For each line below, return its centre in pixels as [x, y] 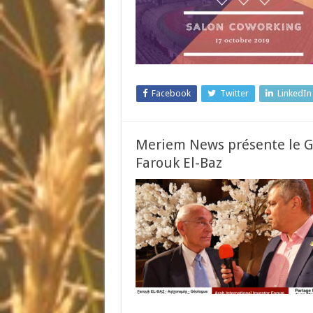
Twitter [234, 93]
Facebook [171, 93]
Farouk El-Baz [179, 163]
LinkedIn [294, 93]
